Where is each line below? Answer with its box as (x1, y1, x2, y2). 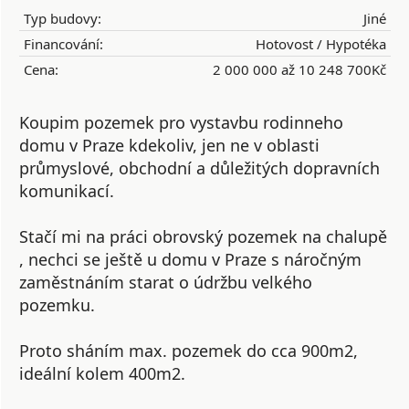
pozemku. (19, 294, 95, 316)
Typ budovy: (24, 9, 101, 27)
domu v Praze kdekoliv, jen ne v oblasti (19, 134, 320, 156)
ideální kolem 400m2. (19, 362, 185, 384)
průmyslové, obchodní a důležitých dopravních (19, 157, 380, 179)
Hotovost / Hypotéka (256, 35, 386, 53)
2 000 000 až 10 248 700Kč (213, 60, 386, 79)
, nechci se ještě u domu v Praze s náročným (19, 248, 362, 270)
